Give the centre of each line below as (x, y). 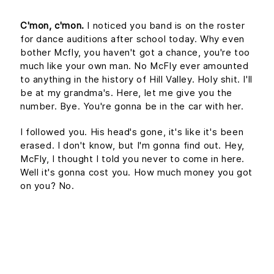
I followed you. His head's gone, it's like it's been (132, 131)
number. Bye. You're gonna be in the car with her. (132, 106)
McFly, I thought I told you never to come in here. (133, 158)
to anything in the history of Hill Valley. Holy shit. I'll (136, 79)
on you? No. (47, 185)
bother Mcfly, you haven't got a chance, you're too (135, 52)
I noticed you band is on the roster (165, 25)
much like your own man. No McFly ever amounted (135, 65)
